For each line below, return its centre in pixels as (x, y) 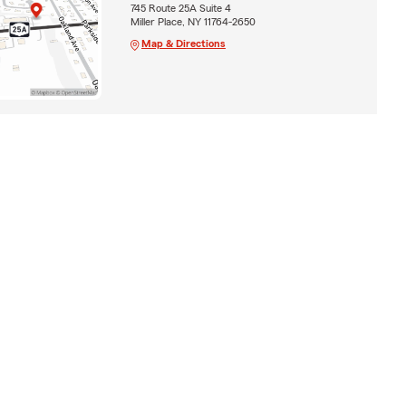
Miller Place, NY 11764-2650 (193, 21)
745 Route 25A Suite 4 (180, 8)
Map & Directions (183, 43)
